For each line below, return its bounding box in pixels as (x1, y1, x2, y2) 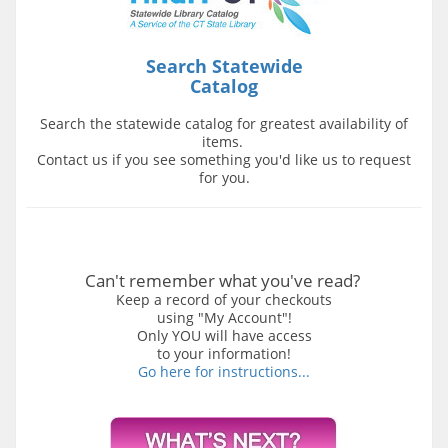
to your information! (157, 343, 291, 363)
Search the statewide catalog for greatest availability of (40, 113, 408, 133)
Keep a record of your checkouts (116, 289, 332, 309)
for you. (198, 167, 250, 187)
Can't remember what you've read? (84, 268, 364, 292)
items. (201, 131, 247, 151)
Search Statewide (145, 53, 303, 78)
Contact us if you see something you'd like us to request (37, 149, 411, 169)
